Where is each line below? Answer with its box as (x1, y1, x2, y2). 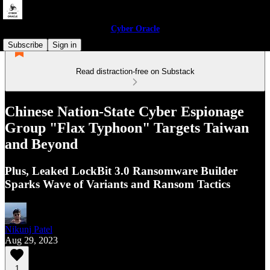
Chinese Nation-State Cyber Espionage (5, 103, 244, 119)
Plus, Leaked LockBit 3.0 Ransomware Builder (5, 164, 237, 177)
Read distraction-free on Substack (75, 67, 195, 76)
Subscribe (8, 40, 43, 49)
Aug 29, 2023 (5, 234, 58, 245)
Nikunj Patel (5, 224, 52, 234)
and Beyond (5, 136, 78, 152)
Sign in (52, 40, 77, 49)
